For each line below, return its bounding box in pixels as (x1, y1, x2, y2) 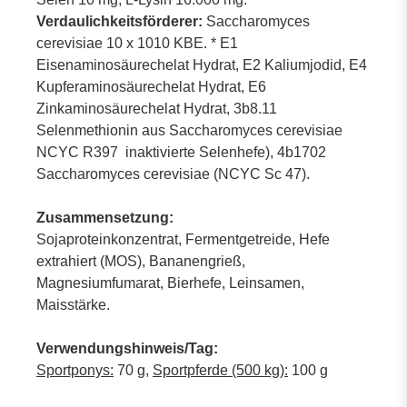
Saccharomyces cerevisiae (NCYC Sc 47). (36, 165, 310, 182)
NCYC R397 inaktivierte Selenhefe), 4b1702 (36, 144, 326, 160)
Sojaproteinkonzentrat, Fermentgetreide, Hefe (36, 231, 330, 247)
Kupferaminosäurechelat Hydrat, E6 (36, 78, 266, 94)
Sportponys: (36, 362, 114, 378)
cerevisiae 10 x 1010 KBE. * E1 (36, 35, 238, 51)
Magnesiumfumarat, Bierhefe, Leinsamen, (36, 274, 304, 291)
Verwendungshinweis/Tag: (36, 340, 218, 356)
